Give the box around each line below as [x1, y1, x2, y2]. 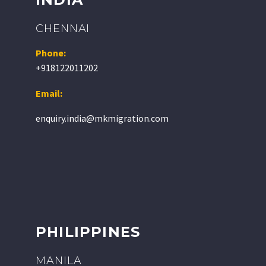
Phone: [36, 47, 66, 59]
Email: [36, 87, 64, 99]
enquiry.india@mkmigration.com [36, 112, 169, 125]
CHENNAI [36, 22, 90, 35]
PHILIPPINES [36, 223, 141, 241]
